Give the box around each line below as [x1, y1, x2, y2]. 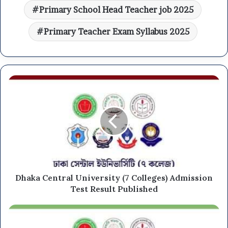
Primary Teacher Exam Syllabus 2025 [43, 26, 189, 37]
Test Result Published [70, 184, 158, 194]
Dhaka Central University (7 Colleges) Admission [15, 173, 213, 183]
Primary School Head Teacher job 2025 [39, 5, 193, 15]
